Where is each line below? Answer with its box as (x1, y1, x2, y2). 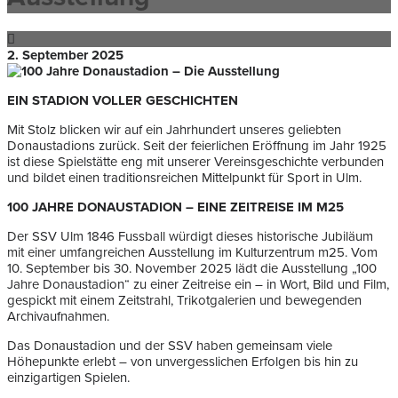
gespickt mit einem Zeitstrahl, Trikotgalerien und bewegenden (7, 292, 362, 309)
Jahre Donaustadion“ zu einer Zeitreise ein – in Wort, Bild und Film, (7, 276, 389, 293)
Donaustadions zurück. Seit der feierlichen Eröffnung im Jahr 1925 (7, 138, 386, 155)
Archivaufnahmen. (7, 308, 109, 325)
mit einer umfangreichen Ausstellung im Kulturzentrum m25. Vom (7, 244, 378, 261)
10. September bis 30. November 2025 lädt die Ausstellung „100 (7, 260, 377, 277)
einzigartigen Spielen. (7, 370, 130, 386)
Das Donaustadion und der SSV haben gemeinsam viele (7, 338, 332, 354)
